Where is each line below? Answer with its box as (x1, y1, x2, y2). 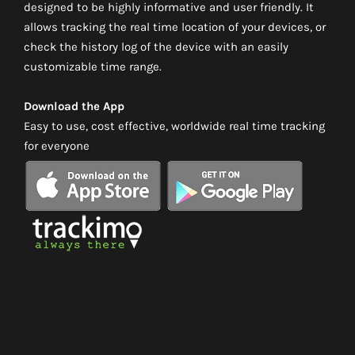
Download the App (24, 99, 124, 114)
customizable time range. (24, 59, 162, 74)
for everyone (24, 139, 90, 154)
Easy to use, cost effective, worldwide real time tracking (24, 119, 325, 134)
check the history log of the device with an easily (24, 40, 288, 55)
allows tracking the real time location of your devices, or (24, 20, 326, 35)
